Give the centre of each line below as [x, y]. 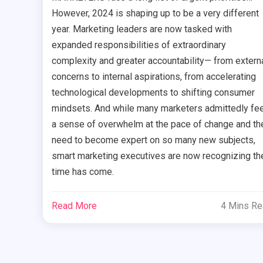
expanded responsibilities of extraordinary [139, 45]
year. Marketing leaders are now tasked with [141, 29]
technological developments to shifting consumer [153, 92]
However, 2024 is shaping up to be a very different [155, 13]
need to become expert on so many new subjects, [153, 140]
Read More [74, 205]
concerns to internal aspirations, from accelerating [154, 76]
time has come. [82, 171]
